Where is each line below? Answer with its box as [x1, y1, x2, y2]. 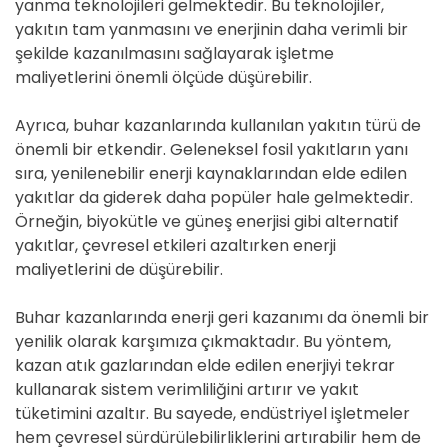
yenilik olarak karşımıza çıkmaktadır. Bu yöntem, [15, 330, 391, 353]
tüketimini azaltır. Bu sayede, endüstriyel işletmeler [15, 402, 410, 425]
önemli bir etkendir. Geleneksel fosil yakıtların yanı [15, 138, 408, 161]
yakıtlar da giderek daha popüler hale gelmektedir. [15, 186, 413, 209]
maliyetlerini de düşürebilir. [15, 258, 223, 281]
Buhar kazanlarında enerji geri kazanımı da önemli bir [15, 306, 429, 329]
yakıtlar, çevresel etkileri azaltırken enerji [15, 234, 336, 257]
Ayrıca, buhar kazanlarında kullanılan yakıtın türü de [15, 114, 421, 137]
